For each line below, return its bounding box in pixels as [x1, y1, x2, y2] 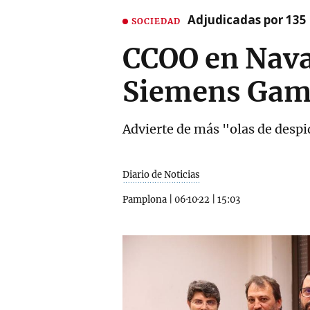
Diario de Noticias [122, 169, 200, 181]
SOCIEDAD [131, 15, 181, 26]
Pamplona [122, 194, 167, 206]
